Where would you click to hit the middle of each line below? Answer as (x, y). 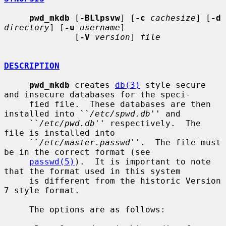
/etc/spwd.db (120, 114)
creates (92, 85)
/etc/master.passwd (85, 142)
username (100, 27)
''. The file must (176, 142)
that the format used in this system (92, 171)
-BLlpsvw (100, 18)
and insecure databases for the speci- (97, 94)
